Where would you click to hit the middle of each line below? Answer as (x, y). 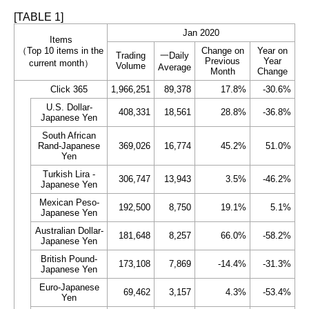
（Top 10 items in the (61, 51)
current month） (61, 63)
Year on (272, 51)
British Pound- (69, 259)
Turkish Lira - (69, 174)
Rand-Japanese (69, 146)
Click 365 (69, 89)
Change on (222, 51)
